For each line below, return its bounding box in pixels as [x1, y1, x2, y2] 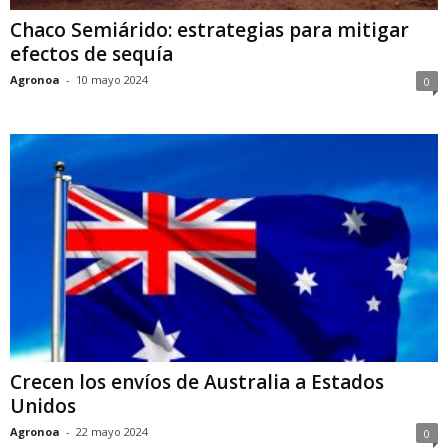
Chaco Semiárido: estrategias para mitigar [10, 16, 409, 43]
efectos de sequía [10, 40, 173, 67]
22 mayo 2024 [76, 423, 148, 439]
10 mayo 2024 [76, 71, 148, 87]
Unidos [10, 392, 76, 419]
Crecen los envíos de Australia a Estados [10, 368, 384, 395]
